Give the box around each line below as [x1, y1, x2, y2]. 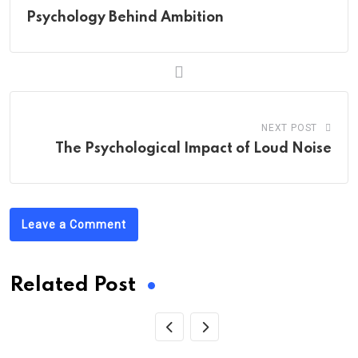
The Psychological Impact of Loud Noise [55, 141, 332, 156]
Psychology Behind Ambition [26, 10, 224, 25]
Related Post [10, 276, 136, 296]
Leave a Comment [22, 218, 126, 231]
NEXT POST [261, 122, 318, 133]
